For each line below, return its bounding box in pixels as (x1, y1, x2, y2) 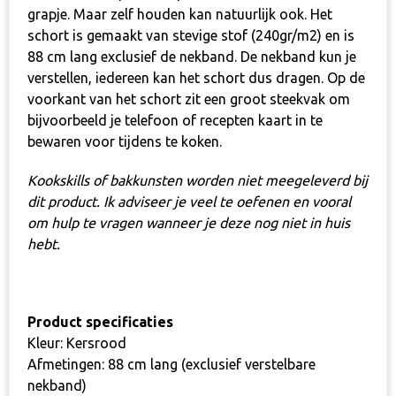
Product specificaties (27, 313, 173, 330)
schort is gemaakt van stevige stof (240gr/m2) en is (27, 27, 354, 43)
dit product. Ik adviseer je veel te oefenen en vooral (27, 193, 351, 209)
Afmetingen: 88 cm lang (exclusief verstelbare (27, 355, 316, 372)
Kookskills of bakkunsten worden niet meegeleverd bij (27, 171, 368, 188)
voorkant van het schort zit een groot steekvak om (27, 90, 350, 107)
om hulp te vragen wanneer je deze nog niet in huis (27, 214, 350, 231)
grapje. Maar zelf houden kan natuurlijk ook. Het (27, 5, 332, 22)
